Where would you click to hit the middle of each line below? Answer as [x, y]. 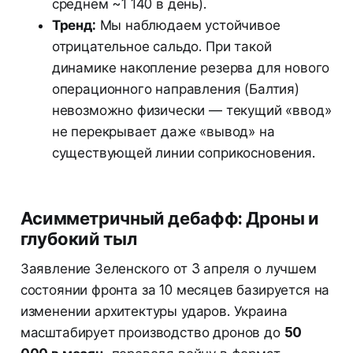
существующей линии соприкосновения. [183, 153]
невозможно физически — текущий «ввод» [191, 111]
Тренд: [74, 26]
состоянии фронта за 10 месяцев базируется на [175, 290]
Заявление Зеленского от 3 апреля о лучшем [168, 269]
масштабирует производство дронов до [152, 333]
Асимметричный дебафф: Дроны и [169, 219]
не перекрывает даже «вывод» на [163, 132]
